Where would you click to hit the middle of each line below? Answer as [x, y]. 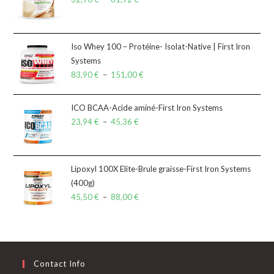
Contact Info [60, 263]
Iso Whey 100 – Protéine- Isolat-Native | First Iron [161, 46]
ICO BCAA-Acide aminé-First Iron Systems [147, 107]
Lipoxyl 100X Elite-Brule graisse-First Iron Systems [161, 168]
